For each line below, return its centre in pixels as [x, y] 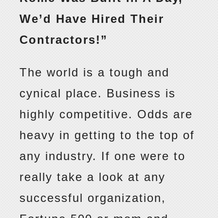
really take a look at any [93, 177]
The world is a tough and [95, 73]
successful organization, [93, 198]
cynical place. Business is [98, 93]
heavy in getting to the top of [107, 135]
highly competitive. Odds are [106, 114]
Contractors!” [64, 40]
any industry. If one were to [103, 156]
